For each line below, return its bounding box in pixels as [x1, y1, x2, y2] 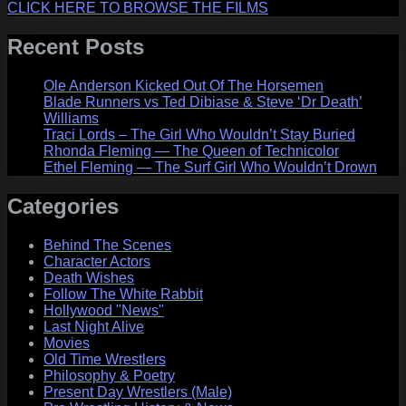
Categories [7, 194, 119, 219]
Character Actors [43, 254, 150, 270]
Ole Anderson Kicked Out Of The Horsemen [43, 78, 324, 94]
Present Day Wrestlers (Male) [43, 384, 232, 401]
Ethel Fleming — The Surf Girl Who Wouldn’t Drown [43, 159, 377, 176]
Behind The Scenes [43, 237, 171, 254]
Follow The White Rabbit [43, 286, 203, 303]
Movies [43, 335, 90, 352]
